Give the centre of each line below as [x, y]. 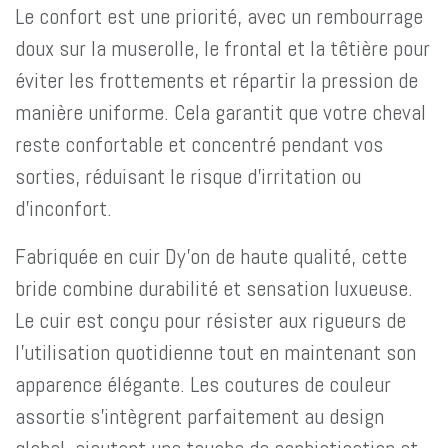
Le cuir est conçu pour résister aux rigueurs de [210, 320]
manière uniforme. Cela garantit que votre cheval [220, 112]
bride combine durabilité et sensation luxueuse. [214, 288]
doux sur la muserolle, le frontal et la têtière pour [222, 48]
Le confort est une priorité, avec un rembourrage [219, 16]
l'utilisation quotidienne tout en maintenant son [215, 352]
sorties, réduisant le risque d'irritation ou [188, 176]
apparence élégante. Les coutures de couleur [203, 384]
